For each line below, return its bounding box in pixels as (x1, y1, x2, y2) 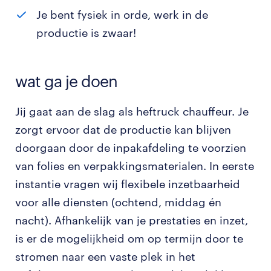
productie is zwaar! (36, 26, 136, 39)
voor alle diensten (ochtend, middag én (15, 195, 221, 209)
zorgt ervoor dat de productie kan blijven (15, 123, 231, 136)
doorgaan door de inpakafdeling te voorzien (15, 141, 246, 154)
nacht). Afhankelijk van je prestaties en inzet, (15, 214, 248, 227)
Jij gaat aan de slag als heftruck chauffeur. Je (15, 105, 249, 118)
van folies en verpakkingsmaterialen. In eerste (15, 159, 254, 172)
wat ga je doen (15, 71, 117, 90)
